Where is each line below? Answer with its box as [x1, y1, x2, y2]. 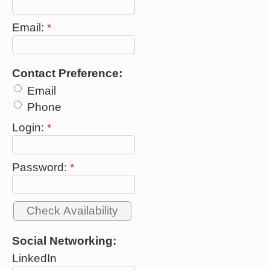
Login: [12, 121, 47, 134]
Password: [12, 160, 70, 174]
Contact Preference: [12, 66, 122, 80]
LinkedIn [12, 251, 57, 265]
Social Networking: [12, 234, 116, 247]
